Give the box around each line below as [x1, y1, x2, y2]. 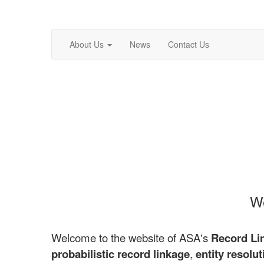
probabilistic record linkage [51, 245, 190, 262]
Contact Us [168, 38, 209, 50]
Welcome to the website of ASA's [51, 229, 211, 245]
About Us [70, 38, 104, 50]
